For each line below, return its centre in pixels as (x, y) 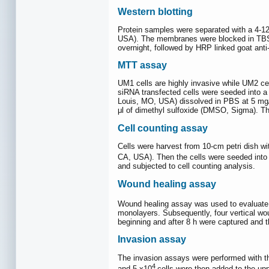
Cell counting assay (163, 128)
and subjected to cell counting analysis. (186, 166)
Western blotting (155, 11)
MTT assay (142, 65)
